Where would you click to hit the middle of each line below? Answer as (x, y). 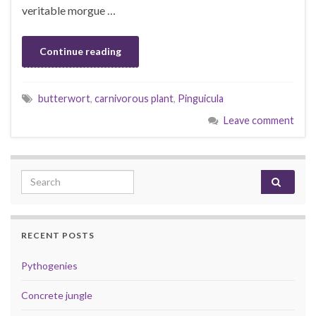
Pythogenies (49, 265)
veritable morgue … (69, 10)
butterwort (64, 98)
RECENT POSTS (58, 235)
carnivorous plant (134, 98)
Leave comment (259, 120)
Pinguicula (201, 98)
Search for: (49, 177)
